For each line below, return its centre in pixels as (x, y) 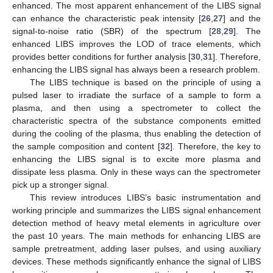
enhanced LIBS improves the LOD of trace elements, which (136, 44)
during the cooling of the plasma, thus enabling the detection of (136, 133)
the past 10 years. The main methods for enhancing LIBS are (136, 236)
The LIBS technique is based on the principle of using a (145, 82)
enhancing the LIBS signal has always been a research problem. (136, 69)
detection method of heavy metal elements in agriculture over (136, 223)
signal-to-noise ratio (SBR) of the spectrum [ (112, 31)
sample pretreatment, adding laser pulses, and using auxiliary (136, 248)
